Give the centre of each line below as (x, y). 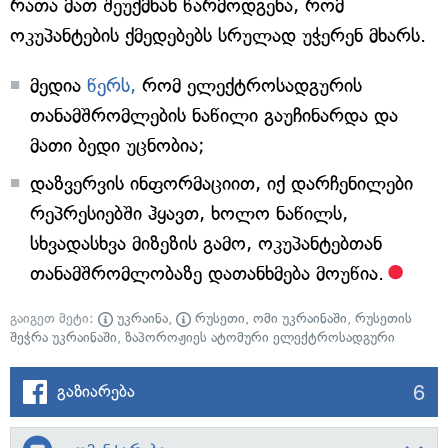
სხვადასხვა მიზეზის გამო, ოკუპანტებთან (206, 243)
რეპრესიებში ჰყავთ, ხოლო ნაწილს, (189, 213)
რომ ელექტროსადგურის (249, 85)
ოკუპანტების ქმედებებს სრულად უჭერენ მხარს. (218, 35)
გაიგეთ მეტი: (54, 318)
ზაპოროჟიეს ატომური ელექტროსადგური (260, 337)
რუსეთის (383, 318)
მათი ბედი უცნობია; (117, 145)
